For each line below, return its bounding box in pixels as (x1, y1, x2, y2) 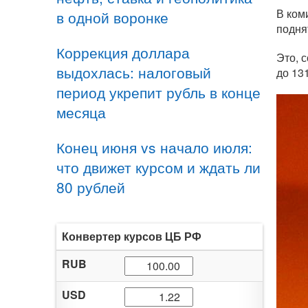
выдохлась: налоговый (56, 62, 211, 82)
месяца (56, 102, 106, 122)
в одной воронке (56, 7, 168, 27)
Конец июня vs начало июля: (56, 137, 252, 157)
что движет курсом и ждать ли (56, 157, 261, 177)
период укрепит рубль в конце (56, 82, 261, 102)
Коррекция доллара (56, 42, 190, 63)
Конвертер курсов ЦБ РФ (62, 228, 201, 244)
